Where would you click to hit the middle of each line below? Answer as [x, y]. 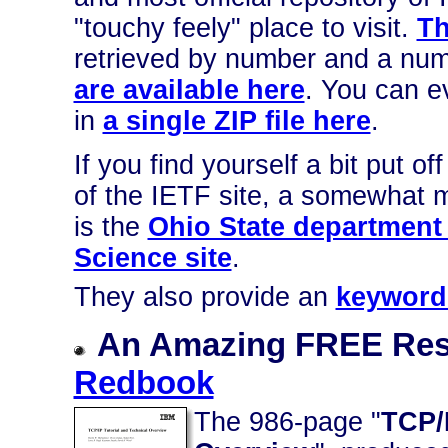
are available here [189, 90]
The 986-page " [287, 422]
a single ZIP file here [236, 121]
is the [110, 227]
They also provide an [204, 297]
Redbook [143, 382]
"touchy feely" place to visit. [245, 28]
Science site [152, 258]
